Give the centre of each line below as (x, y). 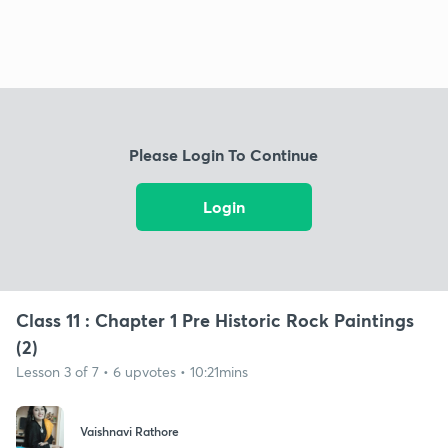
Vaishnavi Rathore (129, 431)
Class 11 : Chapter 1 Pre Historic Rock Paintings (215, 319)
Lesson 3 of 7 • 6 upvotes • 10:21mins (132, 371)
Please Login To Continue (224, 155)
